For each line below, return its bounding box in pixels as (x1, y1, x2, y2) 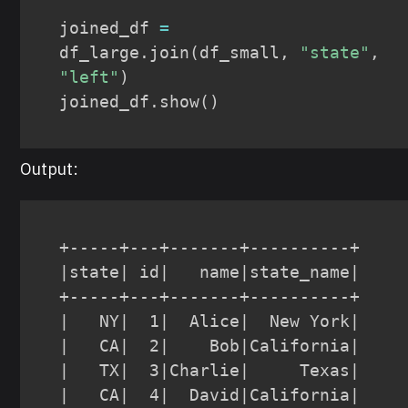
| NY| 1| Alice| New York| (59, 311, 361, 331)
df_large (59, 43, 140, 63)
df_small (199, 43, 280, 63)
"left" (59, 67, 120, 87)
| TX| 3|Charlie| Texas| (59, 361, 361, 381)
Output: (20, 158, 79, 180)
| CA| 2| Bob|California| (59, 336, 361, 356)
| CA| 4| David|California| (59, 385, 361, 405)
